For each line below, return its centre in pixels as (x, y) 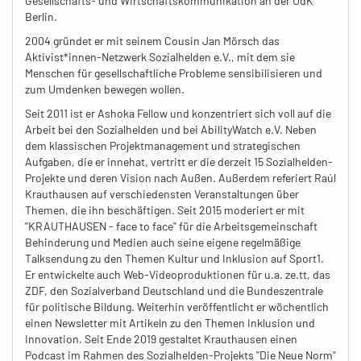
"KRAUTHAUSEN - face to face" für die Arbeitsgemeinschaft (171, 226)
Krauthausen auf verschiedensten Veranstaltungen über (162, 194)
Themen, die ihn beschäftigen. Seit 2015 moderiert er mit (165, 210)
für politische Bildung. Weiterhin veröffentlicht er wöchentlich (177, 307)
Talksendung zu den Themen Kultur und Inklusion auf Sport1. (174, 258)
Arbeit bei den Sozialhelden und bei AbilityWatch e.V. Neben (171, 129)
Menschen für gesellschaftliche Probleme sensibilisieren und (174, 73)
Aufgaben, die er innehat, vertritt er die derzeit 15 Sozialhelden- (179, 162)
